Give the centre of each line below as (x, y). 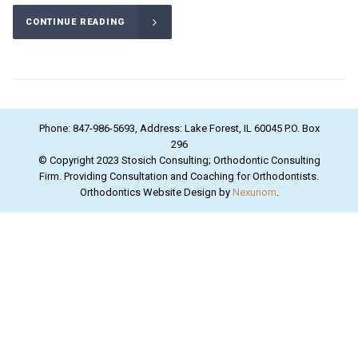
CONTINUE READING (75, 22)
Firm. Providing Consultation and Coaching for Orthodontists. (179, 177)
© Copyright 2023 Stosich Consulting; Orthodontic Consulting (179, 161)
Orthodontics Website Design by (156, 193)
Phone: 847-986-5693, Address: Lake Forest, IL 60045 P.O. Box (179, 129)
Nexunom (254, 193)
